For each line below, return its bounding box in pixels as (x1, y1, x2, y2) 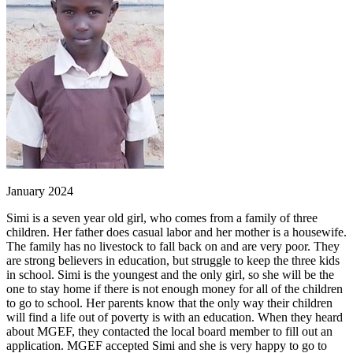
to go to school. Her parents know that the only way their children (6, 295, 333, 310)
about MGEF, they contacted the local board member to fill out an (6, 324, 333, 338)
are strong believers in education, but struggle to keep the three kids (6, 253, 340, 267)
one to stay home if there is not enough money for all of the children (6, 281, 343, 295)
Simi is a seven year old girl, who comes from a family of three (6, 210, 318, 225)
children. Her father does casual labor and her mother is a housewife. (6, 225, 347, 239)
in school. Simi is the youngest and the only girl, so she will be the (6, 267, 334, 281)
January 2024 (6, 184, 73, 198)
